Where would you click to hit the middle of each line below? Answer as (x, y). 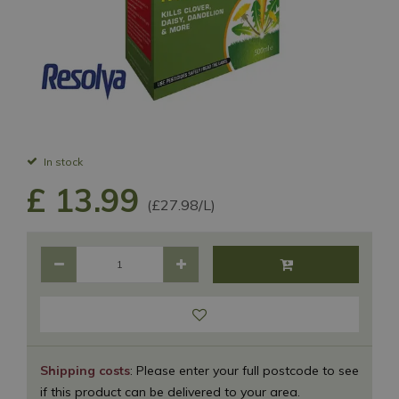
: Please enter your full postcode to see (244, 370)
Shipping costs (85, 370)
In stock (63, 161)
